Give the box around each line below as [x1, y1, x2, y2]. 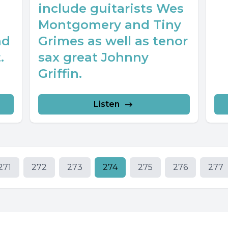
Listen [94, 99, 120, 109]
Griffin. [38, 66, 82, 81]
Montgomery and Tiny [38, 17, 181, 33]
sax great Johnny [38, 50, 149, 65]
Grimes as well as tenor [38, 34, 188, 49]
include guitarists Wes [38, 1, 184, 16]
